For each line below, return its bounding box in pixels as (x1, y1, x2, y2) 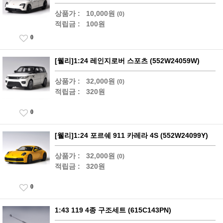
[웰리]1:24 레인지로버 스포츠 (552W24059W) (55, 57, 200, 65)
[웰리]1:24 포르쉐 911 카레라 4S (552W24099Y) (55, 131, 208, 139)
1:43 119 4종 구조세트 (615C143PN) (55, 206, 171, 214)
